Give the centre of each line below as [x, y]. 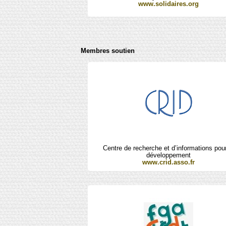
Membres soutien [108, 50]
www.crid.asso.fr [169, 162]
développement [169, 155]
